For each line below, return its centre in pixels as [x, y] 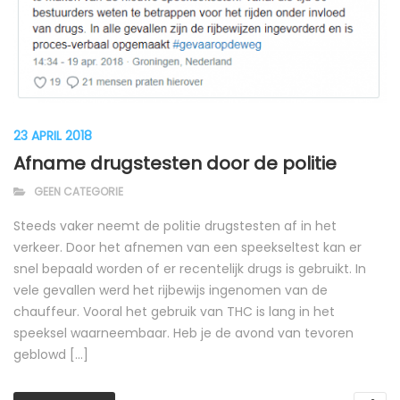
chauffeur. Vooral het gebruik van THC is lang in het [174, 312]
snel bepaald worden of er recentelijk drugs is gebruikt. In [190, 269]
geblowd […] [51, 355]
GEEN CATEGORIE [79, 192]
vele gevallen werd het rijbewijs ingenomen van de [171, 291]
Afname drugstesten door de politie [175, 164]
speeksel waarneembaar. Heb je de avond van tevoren [183, 333]
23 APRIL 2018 [53, 136]
